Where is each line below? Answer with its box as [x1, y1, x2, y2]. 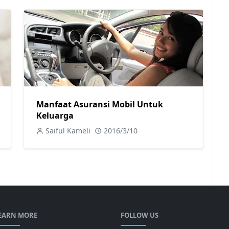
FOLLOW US [121, 211, 158, 220]
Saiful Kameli [45, 126, 90, 135]
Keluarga [36, 110, 74, 121]
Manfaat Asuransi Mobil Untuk [36, 99, 163, 110]
